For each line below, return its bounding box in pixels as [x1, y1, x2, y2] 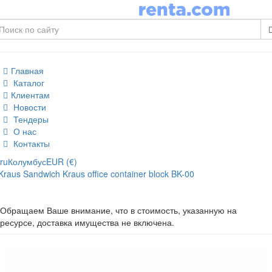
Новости [11, 101, 46, 114]
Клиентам [11, 89, 50, 101]
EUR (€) [46, 155, 77, 168]
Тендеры [11, 113, 49, 126]
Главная [11, 64, 44, 77]
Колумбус [8, 155, 46, 168]
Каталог [11, 76, 44, 89]
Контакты [11, 137, 50, 150]
